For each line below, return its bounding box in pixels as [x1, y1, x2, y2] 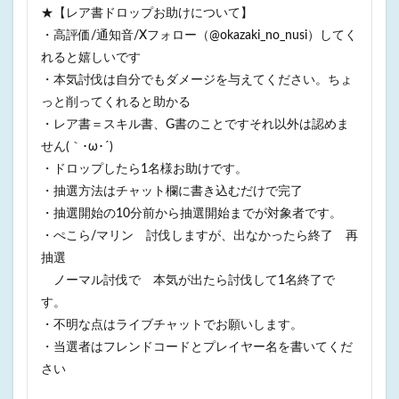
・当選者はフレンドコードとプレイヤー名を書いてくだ [41, 341, 353, 354]
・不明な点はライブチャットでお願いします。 [41, 319, 303, 332]
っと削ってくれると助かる [41, 96, 191, 110]
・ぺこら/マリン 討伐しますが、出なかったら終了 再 [41, 230, 358, 243]
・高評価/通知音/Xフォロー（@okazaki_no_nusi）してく [41, 29, 357, 43]
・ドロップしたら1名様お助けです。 [41, 163, 248, 176]
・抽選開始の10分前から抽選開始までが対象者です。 [41, 208, 342, 221]
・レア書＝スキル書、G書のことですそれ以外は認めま [41, 118, 349, 132]
